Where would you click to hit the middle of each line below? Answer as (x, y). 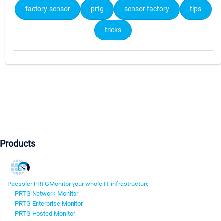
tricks (113, 30)
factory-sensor (47, 9)
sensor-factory (147, 9)
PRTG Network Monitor (47, 193)
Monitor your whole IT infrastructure (99, 184)
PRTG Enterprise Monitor (49, 203)
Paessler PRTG (28, 184)
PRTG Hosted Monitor (45, 213)
